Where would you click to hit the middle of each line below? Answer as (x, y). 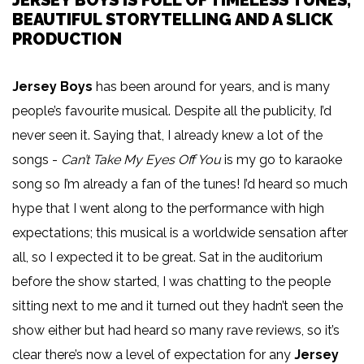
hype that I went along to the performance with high (168, 209)
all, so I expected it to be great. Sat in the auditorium (167, 258)
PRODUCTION (67, 39)
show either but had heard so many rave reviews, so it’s (176, 331)
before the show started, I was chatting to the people (171, 282)
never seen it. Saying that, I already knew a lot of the (167, 136)
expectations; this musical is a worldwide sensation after (180, 233)
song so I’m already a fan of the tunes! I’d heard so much (180, 184)
